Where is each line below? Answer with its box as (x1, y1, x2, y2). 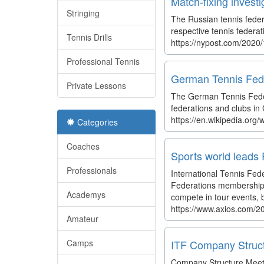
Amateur (67, 213, 98, 225)
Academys (67, 189, 105, 200)
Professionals (67, 164, 117, 176)
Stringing (67, 7, 100, 19)
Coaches (67, 140, 100, 152)
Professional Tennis (67, 55, 140, 67)
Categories (75, 116, 118, 128)
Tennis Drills (67, 31, 112, 43)
